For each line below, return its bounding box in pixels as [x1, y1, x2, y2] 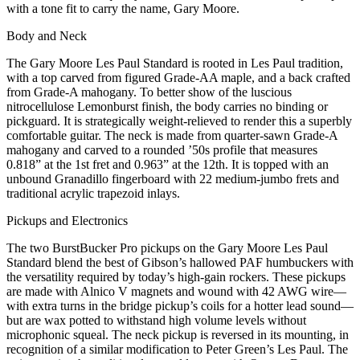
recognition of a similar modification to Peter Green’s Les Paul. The [6, 342, 348, 357]
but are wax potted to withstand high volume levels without [6, 313, 306, 328]
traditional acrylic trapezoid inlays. [6, 186, 180, 201]
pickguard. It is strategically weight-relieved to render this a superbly [6, 114, 352, 129]
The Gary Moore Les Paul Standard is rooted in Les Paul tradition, [6, 56, 343, 71]
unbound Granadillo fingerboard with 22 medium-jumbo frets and [6, 172, 339, 186]
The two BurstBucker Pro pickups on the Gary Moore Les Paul [6, 241, 328, 256]
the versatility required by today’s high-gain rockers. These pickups [6, 270, 346, 284]
